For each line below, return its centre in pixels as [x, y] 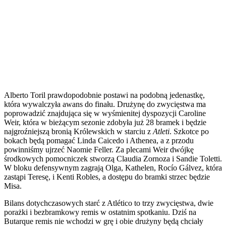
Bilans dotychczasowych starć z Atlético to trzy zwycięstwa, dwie [109, 203]
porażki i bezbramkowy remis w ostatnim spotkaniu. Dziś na [100, 212]
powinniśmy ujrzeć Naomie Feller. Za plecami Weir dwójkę [99, 149]
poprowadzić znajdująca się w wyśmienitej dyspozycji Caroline [105, 113]
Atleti [161, 131]
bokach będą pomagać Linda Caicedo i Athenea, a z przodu [99, 140]
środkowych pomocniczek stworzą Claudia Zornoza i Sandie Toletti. [113, 158]
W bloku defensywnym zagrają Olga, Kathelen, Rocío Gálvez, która [113, 167]
